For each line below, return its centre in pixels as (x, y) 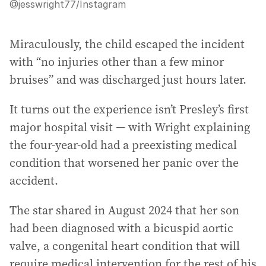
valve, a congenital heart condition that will (125, 246)
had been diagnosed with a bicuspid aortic (121, 228)
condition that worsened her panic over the (124, 162)
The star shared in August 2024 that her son (124, 210)
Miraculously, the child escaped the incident (127, 44)
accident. (34, 180)
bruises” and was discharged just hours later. (128, 79)
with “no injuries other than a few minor (117, 61)
